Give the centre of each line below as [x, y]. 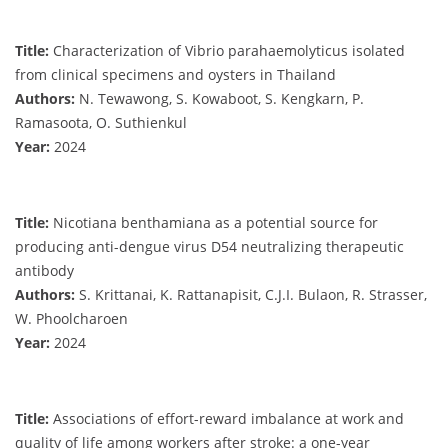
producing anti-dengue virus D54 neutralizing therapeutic [209, 247]
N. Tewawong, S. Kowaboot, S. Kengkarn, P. [219, 99]
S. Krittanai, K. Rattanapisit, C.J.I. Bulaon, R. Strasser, [251, 295]
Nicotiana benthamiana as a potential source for [213, 223]
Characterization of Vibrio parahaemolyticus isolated [227, 51]
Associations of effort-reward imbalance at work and [226, 419]
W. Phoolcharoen [71, 319]
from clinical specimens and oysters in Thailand [175, 75]
